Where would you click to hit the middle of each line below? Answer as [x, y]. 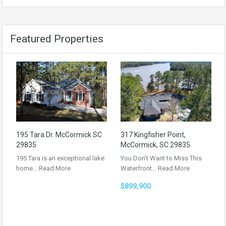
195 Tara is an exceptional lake [60, 158]
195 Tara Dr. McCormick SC [59, 134]
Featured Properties [57, 39]
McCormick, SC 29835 [155, 145]
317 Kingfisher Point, [153, 134]
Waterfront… [139, 168]
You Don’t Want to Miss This [161, 158]
